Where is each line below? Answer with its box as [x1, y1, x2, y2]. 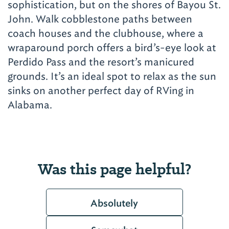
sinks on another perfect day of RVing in [8, 84, 194, 98]
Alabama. [8, 98, 52, 112]
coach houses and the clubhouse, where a [8, 27, 203, 40]
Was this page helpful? [37, 158, 191, 179]
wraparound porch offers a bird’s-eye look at [8, 41, 216, 55]
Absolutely [90, 197, 139, 210]
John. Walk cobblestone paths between [8, 12, 192, 26]
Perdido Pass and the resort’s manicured [8, 55, 194, 69]
